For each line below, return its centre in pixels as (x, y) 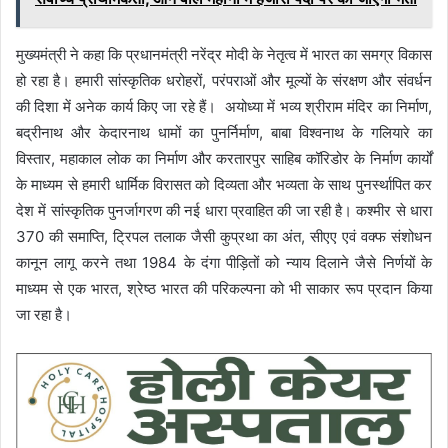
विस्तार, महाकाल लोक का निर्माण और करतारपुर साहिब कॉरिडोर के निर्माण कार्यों (224, 158)
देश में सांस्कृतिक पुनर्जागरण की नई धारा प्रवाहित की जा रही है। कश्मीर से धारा (224, 210)
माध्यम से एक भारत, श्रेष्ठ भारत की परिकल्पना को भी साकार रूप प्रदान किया (224, 288)
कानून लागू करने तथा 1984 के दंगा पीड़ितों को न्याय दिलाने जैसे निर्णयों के (224, 262)
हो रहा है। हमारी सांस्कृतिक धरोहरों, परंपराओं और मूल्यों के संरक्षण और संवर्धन (224, 80)
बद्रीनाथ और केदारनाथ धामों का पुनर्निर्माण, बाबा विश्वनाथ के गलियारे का (224, 132)
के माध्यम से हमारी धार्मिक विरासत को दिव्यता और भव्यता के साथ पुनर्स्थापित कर (224, 184)
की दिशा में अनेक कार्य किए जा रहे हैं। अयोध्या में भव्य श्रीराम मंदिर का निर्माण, (224, 106)
